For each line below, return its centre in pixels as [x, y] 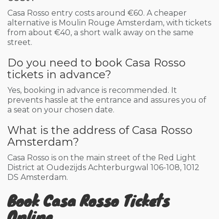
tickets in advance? [59, 75]
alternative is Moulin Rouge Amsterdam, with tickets [109, 23]
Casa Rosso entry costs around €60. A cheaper [97, 13]
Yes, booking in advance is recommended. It [92, 90]
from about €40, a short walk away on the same [100, 33]
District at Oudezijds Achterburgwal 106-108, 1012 [103, 167]
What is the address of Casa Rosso [100, 130]
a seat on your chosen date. [61, 110]
